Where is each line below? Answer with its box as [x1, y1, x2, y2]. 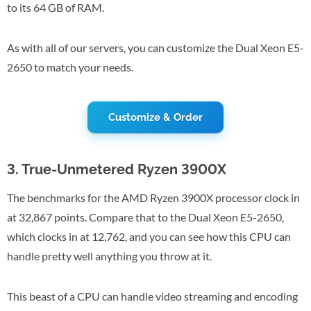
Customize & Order [108, 111, 203, 124]
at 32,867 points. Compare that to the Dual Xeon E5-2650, [7, 210, 284, 224]
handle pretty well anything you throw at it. [7, 249, 212, 263]
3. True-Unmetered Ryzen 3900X [7, 161, 226, 178]
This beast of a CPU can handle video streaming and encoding [7, 289, 298, 303]
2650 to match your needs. [7, 60, 133, 74]
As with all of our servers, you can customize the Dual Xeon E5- [7, 41, 304, 55]
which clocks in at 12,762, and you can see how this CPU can [7, 230, 291, 244]
